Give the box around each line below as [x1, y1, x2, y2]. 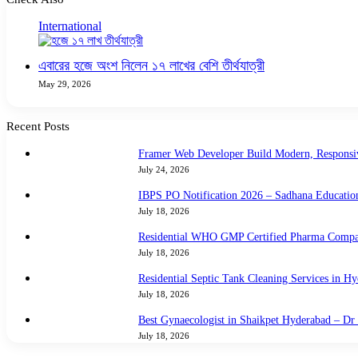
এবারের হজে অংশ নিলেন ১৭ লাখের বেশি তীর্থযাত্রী [38, 57, 265, 74]
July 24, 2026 [138, 164, 189, 174]
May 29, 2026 [38, 78, 91, 89]
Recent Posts [6, 119, 70, 133]
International [38, 18, 101, 33]
